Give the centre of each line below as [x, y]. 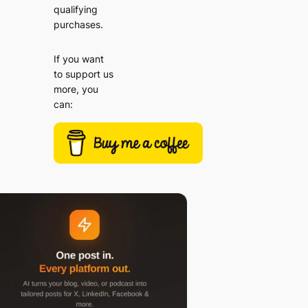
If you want [79, 59]
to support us [84, 74]
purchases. [79, 24]
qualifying [76, 9]
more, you [76, 89]
